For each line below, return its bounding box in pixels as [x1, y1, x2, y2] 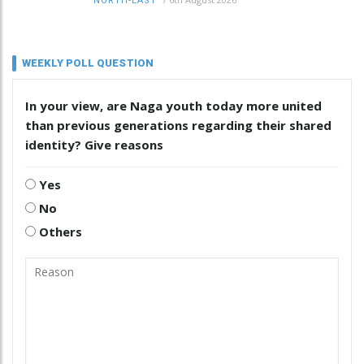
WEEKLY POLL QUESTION [22, 56, 154, 69]
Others [36, 223, 82, 240]
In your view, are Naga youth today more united [25, 97, 322, 114]
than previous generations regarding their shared [25, 116, 331, 133]
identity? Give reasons [25, 136, 163, 153]
